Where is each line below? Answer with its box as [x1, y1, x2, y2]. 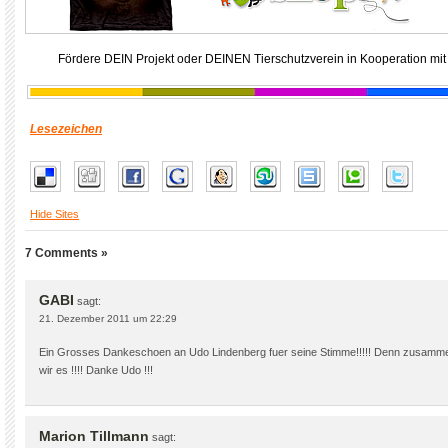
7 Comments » [25, 246, 108, 260]
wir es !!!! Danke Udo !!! [39, 364, 153, 376]
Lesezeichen [30, 122, 102, 136]
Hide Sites [30, 208, 79, 220]
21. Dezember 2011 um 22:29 [39, 313, 177, 324]
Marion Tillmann [39, 428, 149, 444]
